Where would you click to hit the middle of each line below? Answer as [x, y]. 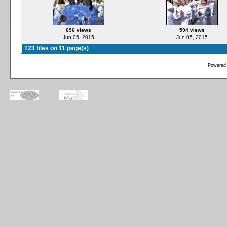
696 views [78, 30]
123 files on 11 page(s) [56, 48]
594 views [192, 30]
